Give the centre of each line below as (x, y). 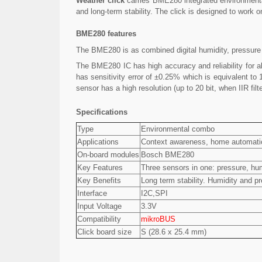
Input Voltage (99, 206)
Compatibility (99, 219)
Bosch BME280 (168, 154)
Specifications (102, 112)
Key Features (100, 167)
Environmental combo (178, 129)
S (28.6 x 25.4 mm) (174, 232)
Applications (98, 142)
